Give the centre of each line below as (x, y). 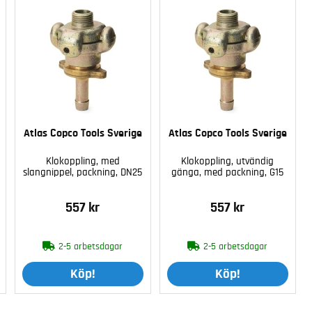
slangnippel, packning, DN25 (83, 173)
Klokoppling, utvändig (228, 162)
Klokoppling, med (83, 162)
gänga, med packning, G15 (228, 173)
